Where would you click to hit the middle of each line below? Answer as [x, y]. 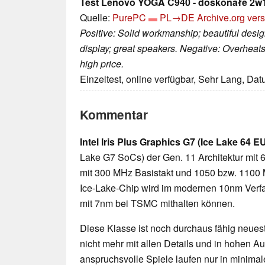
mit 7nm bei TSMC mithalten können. [157, 203]
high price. [102, 64]
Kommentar [114, 115]
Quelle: [96, 18]
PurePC [129, 18]
